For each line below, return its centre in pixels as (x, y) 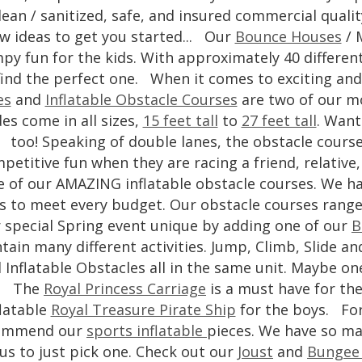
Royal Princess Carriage (125, 288)
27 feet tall (279, 120)
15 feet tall (180, 120)
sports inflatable (147, 330)
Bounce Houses (288, 36)
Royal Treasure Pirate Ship (143, 309)
